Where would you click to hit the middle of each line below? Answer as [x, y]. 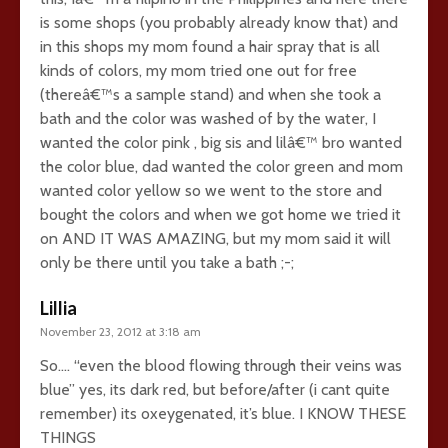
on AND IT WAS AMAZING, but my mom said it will [215, 238]
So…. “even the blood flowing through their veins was [221, 365]
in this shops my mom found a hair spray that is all [210, 46]
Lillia [58, 307]
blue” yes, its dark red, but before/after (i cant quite [215, 389]
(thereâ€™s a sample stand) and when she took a [210, 94]
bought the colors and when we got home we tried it [220, 214]
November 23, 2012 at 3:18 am [120, 331]
